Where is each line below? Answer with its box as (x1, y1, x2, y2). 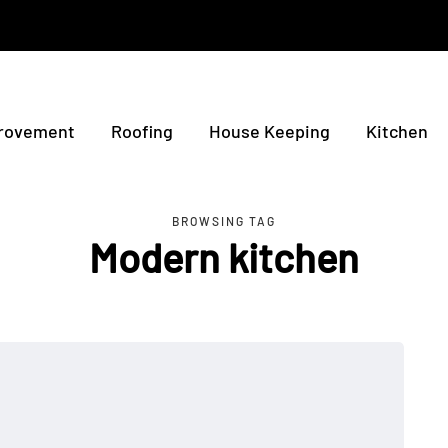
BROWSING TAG (172, 214, 276, 228)
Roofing (111, 120, 173, 142)
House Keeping (209, 120, 330, 142)
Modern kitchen (88, 233, 359, 281)
